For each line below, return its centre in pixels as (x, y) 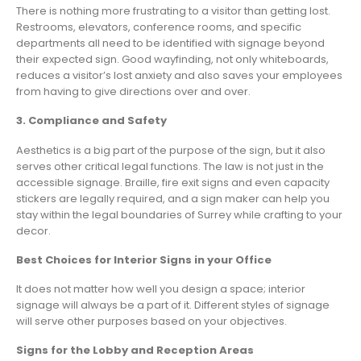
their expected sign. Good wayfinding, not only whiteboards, (172, 60)
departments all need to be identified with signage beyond (170, 44)
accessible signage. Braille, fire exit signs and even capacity (173, 182)
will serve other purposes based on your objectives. (151, 322)
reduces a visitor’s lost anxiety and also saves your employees (179, 76)
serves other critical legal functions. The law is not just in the (170, 166)
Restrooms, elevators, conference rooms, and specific (159, 27)
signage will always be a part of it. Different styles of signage (173, 305)
